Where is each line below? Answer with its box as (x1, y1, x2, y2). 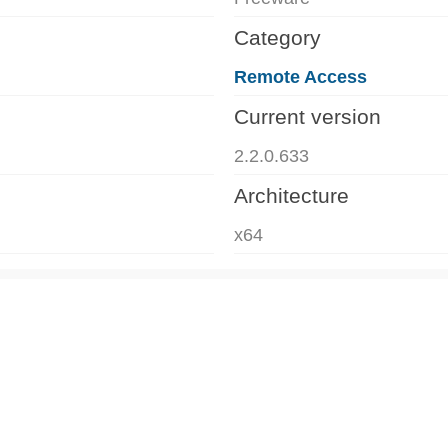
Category (234, 25, 321, 49)
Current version (234, 104, 381, 128)
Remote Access (234, 66, 367, 87)
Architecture (234, 183, 349, 207)
